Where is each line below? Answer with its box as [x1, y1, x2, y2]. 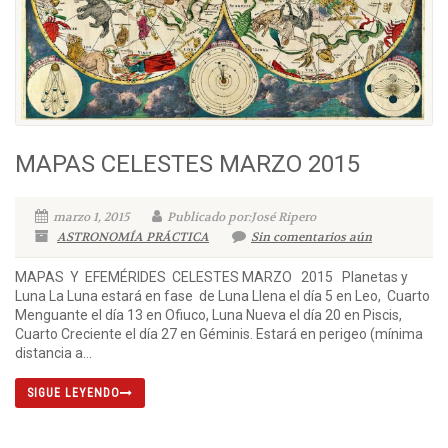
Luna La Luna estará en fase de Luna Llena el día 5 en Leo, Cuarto [15, 288, 430, 305]
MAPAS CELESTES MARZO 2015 [15, 150, 360, 179]
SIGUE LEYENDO [27, 386, 120, 401]
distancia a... [15, 345, 92, 362]
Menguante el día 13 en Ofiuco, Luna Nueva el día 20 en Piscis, [15, 307, 405, 324]
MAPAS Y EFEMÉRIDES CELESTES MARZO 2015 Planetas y [15, 269, 408, 286]
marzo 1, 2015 [53, 209, 129, 226]
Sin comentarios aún [251, 229, 372, 246]
